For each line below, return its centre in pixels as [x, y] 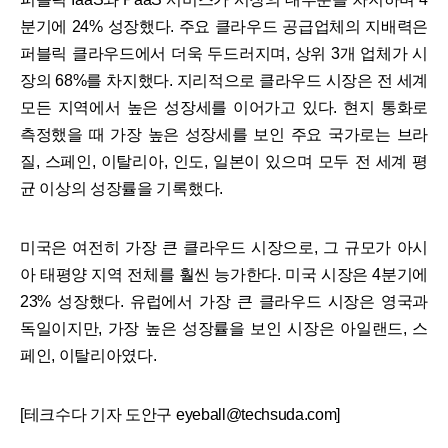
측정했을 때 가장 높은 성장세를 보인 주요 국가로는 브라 [224, 134]
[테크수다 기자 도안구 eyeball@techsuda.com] [180, 414]
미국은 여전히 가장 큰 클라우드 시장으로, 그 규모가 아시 [224, 247]
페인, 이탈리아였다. [88, 355]
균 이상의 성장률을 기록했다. [121, 188]
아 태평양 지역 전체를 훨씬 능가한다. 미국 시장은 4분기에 [224, 274]
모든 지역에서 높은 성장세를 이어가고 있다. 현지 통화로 [224, 107]
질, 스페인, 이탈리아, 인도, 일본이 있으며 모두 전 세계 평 [224, 161]
